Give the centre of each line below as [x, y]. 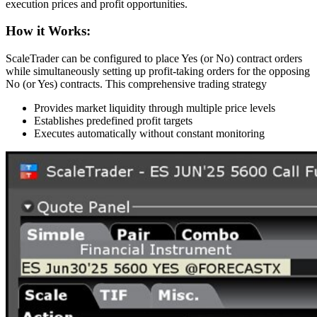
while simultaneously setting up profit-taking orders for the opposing [158, 71]
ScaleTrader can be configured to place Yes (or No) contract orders [154, 59]
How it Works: [48, 31]
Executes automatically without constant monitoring [149, 134]
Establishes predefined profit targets [113, 121]
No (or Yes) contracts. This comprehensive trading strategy [136, 84]
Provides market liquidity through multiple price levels [155, 108]
